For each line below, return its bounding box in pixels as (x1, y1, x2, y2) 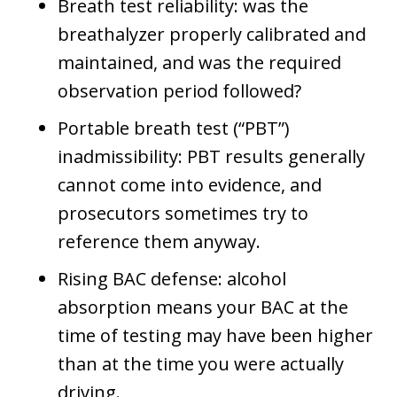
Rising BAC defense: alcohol (58, 266, 286, 291)
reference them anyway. (58, 229, 261, 253)
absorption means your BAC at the (58, 294, 348, 319)
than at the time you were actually (58, 351, 344, 376)
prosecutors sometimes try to (58, 200, 308, 225)
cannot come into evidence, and (58, 172, 322, 197)
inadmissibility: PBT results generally (58, 144, 365, 168)
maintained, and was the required (58, 50, 341, 74)
